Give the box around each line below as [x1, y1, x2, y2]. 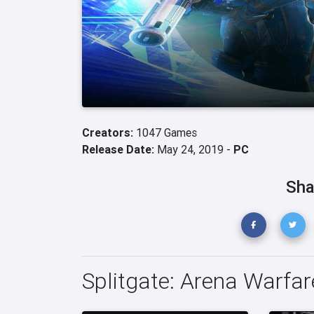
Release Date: [82, 142, 154, 156]
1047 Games [136, 125, 197, 139]
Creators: [82, 125, 136, 139]
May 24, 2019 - [154, 142, 233, 156]
